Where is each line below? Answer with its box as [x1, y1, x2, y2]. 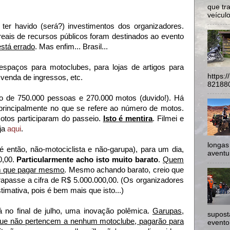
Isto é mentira [103, 114, 153, 123]
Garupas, [152, 206, 184, 215]
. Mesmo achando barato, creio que [64, 165, 184, 174]
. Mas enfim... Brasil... [35, 42, 108, 51]
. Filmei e [152, 114, 184, 123]
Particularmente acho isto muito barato [16, 155, 159, 164]
